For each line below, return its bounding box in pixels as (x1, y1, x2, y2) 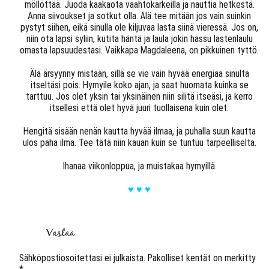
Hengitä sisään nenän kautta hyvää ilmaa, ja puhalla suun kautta (23, 125, 256, 138)
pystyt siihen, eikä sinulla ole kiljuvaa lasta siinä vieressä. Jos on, (20, 22, 259, 34)
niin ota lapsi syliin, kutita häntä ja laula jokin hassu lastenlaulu (26, 33, 253, 45)
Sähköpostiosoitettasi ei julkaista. (19, 252, 145, 264)
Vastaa (46, 225, 75, 243)
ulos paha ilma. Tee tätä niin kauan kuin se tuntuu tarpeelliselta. (22, 137, 256, 149)
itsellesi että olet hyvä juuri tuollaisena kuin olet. (50, 102, 229, 114)
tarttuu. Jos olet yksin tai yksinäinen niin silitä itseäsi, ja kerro (26, 91, 253, 103)
